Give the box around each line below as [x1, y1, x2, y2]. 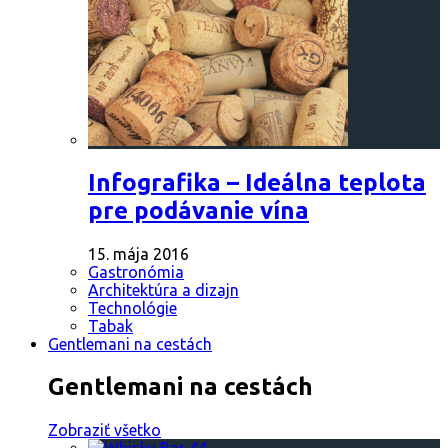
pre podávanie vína [88, 196, 309, 224]
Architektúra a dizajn [88, 280, 239, 299]
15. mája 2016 [88, 244, 189, 263]
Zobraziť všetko [48, 420, 161, 439]
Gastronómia [88, 262, 184, 281]
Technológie [88, 298, 177, 317]
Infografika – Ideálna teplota [88, 168, 426, 196]
